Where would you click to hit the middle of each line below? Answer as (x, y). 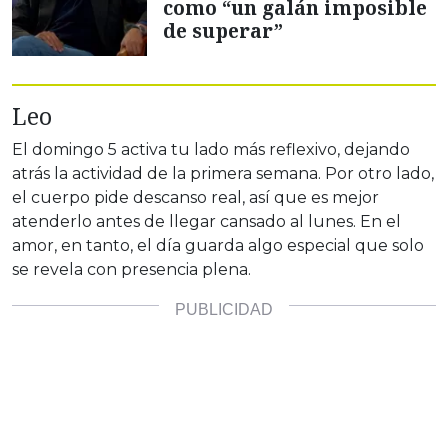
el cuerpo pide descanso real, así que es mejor (195, 198)
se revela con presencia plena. (131, 270)
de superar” (223, 31)
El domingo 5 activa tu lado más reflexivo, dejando (211, 150)
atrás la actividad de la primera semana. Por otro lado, (223, 174)
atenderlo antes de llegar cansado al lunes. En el (206, 222)
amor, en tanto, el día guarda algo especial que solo (218, 246)
